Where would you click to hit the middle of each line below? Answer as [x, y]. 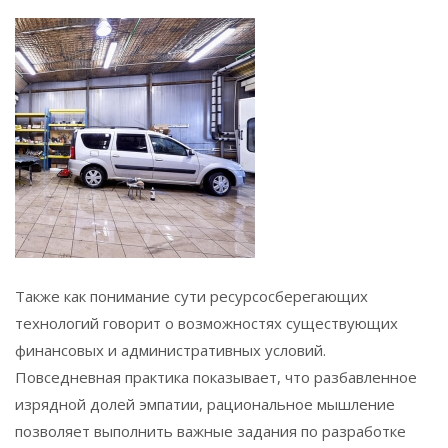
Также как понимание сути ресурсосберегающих [191, 295]
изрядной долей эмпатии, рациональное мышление [205, 403]
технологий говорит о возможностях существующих [206, 322]
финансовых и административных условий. [170, 349]
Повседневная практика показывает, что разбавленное [216, 376]
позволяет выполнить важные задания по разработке [210, 430]
